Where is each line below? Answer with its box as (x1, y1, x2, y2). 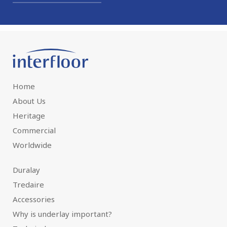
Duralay (13, 164, 40, 175)
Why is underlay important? (13, 208, 112, 219)
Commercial (13, 125, 56, 135)
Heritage (13, 110, 45, 121)
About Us (13, 95, 46, 106)
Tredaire (13, 179, 44, 190)
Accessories (13, 194, 55, 204)
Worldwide (13, 139, 52, 150)
